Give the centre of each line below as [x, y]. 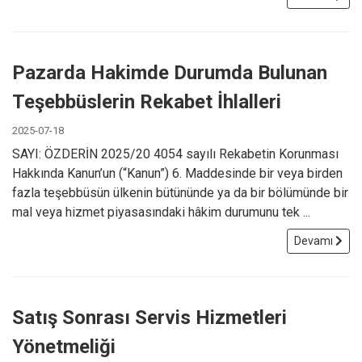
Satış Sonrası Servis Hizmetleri [149, 317]
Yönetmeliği [64, 346]
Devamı [315, 240]
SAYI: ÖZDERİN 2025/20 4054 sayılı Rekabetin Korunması [175, 154]
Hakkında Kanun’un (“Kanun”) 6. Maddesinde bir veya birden [177, 173]
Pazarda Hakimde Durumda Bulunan [170, 72]
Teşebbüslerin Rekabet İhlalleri [147, 101]
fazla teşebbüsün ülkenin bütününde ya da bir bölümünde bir [180, 192]
